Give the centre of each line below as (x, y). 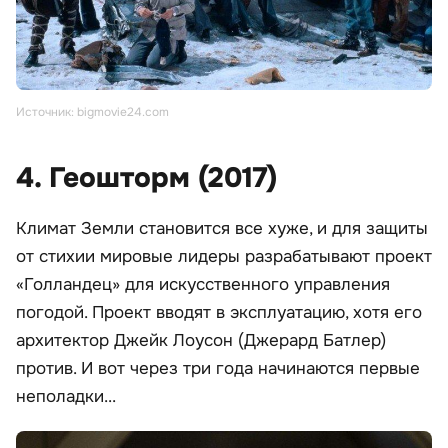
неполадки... (66, 397)
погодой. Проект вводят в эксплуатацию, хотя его (219, 313)
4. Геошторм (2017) (146, 178)
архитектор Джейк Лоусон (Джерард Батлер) (201, 341)
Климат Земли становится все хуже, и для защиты (222, 229)
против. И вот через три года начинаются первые (218, 369)
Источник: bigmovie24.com (92, 112)
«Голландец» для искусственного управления (203, 285)
